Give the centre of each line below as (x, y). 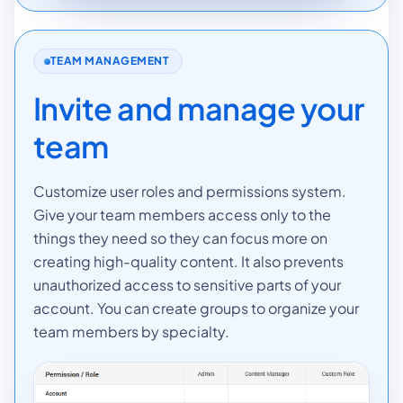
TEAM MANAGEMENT (110, 61)
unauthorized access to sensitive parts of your (187, 285)
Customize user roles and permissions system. (190, 192)
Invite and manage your (199, 109)
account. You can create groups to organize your (196, 309)
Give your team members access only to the (182, 215)
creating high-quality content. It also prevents (188, 262)
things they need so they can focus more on (180, 238)
